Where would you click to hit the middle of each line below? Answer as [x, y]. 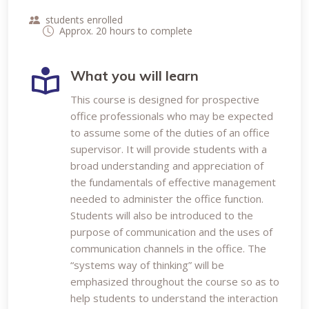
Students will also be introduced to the [162, 215]
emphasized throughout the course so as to [175, 281]
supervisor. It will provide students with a [169, 149]
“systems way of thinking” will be [147, 265]
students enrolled [84, 20]
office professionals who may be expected [172, 116]
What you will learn [134, 76]
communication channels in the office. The [168, 248]
